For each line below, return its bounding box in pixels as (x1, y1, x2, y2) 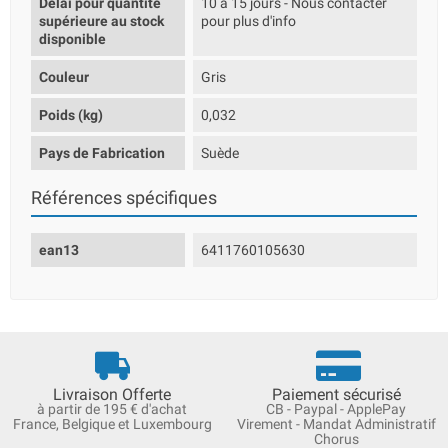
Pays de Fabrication (39, 145, 165, 161)
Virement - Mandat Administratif (236, 416, 436, 432)
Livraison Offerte (53, 385, 171, 404)
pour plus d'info (201, 13, 297, 29)
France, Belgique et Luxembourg (12, 416, 212, 432)
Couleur (39, 69, 89, 85)
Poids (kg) (39, 107, 103, 123)
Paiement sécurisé (271, 385, 401, 404)
